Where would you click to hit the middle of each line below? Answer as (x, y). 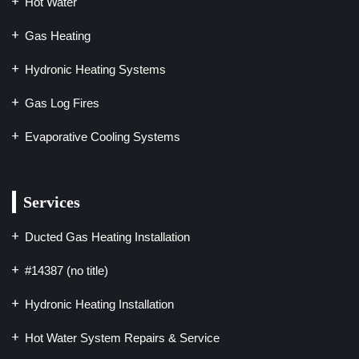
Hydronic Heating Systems (95, 69)
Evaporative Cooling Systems (103, 137)
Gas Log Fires (62, 103)
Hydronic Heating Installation (99, 304)
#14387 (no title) (67, 270)
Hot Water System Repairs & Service (122, 338)
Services (52, 202)
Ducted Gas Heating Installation (107, 237)
